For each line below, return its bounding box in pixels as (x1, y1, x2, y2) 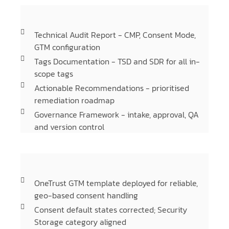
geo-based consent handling (34, 189, 138, 201)
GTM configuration (34, 41, 100, 53)
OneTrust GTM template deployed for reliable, (34, 177, 198, 189)
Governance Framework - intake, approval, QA (34, 108, 199, 121)
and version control (34, 121, 104, 133)
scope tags (34, 67, 73, 80)
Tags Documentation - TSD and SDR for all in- (34, 55, 200, 67)
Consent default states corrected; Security (34, 203, 187, 216)
